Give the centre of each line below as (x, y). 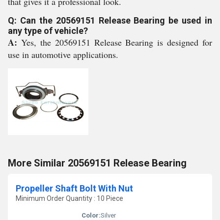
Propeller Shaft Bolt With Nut (74, 188)
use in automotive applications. (63, 55)
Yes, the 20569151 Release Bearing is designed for (116, 42)
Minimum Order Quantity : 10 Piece (69, 198)
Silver (108, 215)
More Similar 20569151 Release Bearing (97, 163)
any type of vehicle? (48, 31)
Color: (91, 215)
